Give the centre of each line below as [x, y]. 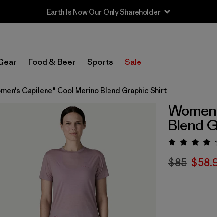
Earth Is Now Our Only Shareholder [104, 12]
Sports [100, 62]
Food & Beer [52, 62]
